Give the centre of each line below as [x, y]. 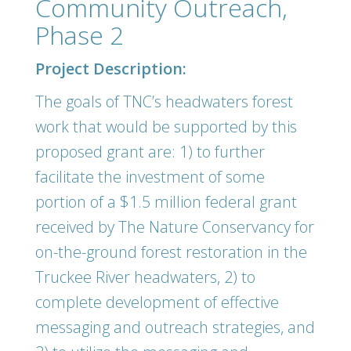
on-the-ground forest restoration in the [171, 252]
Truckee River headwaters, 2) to [145, 277]
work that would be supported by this [166, 127]
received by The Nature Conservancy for [175, 227]
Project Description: [111, 69]
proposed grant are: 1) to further [150, 152]
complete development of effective [157, 302]
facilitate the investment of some [150, 177]
